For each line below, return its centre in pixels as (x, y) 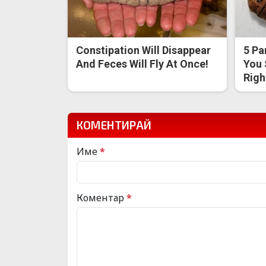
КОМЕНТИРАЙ (114, 125)
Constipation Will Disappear (144, 50)
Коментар (102, 197)
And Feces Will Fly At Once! (142, 64)
